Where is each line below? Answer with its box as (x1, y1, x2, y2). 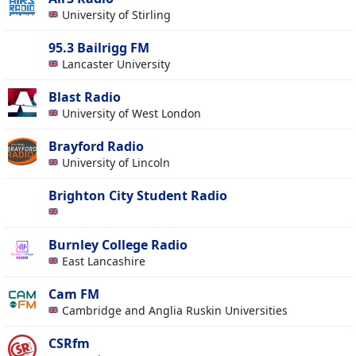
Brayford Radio (48, 137, 144, 156)
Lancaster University (62, 56, 173, 72)
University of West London (62, 106, 204, 122)
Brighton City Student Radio (48, 187, 227, 205)
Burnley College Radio (48, 236, 188, 254)
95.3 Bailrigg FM (48, 39, 149, 57)
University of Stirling (62, 7, 174, 23)
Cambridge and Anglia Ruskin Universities (62, 303, 291, 319)
